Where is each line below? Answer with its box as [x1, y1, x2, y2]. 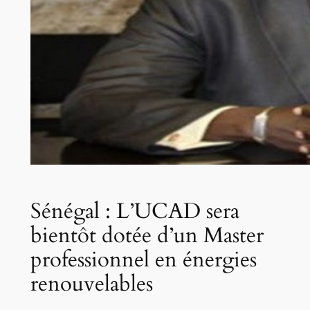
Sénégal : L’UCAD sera [30, 196, 239, 226]
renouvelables [30, 268, 153, 298]
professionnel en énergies [30, 244, 257, 274]
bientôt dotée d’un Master [30, 220, 264, 250]
